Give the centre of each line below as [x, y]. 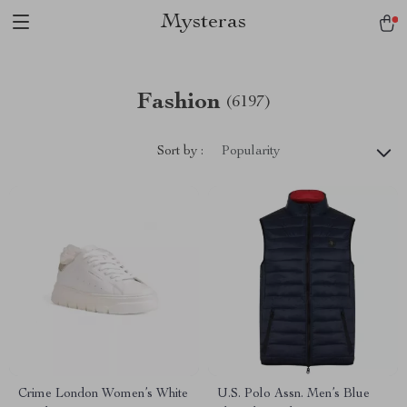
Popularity [251, 152]
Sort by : [180, 151]
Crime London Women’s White [103, 394]
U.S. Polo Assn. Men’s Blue [293, 394]
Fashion [179, 103]
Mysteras [203, 23]
